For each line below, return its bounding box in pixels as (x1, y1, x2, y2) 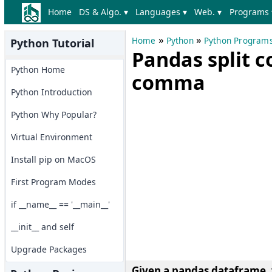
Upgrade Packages (10, 243, 87, 255)
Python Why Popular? (10, 109, 97, 120)
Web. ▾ (194, 6, 222, 18)
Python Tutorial (10, 36, 94, 50)
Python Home (10, 64, 65, 75)
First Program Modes (10, 176, 96, 188)
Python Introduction (10, 86, 92, 98)
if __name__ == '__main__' (10, 199, 110, 210)
